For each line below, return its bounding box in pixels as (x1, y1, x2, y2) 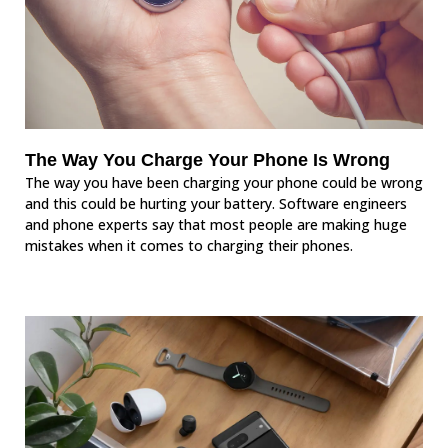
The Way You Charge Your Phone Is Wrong (25, 149, 390, 170)
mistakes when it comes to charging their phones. (25, 235, 353, 255)
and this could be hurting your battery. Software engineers (25, 193, 407, 213)
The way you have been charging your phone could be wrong (25, 172, 423, 192)
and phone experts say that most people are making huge (25, 214, 407, 234)
